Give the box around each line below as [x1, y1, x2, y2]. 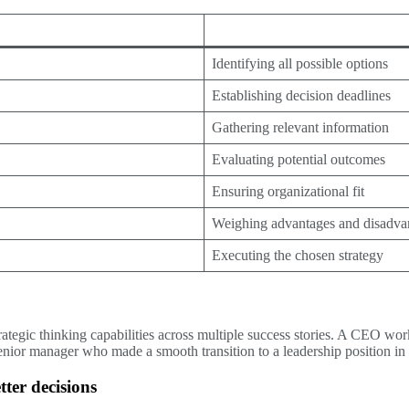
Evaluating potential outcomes [212, 152, 385, 168]
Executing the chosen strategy [212, 247, 383, 264]
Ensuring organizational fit [212, 184, 364, 200]
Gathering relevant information [212, 120, 389, 136]
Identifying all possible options [212, 56, 388, 72]
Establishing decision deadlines [212, 88, 391, 104]
